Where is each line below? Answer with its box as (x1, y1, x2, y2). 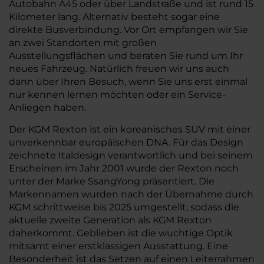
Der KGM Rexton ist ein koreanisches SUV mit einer (9, 123, 250, 135)
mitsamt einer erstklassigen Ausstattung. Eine (9, 240, 228, 252)
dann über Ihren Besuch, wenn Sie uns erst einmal (9, 75, 247, 87)
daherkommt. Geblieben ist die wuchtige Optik (9, 227, 233, 239)
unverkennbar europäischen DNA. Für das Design (9, 136, 243, 148)
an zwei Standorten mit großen (9, 37, 157, 48)
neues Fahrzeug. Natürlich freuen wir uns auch (9, 62, 229, 74)
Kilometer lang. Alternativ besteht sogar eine (9, 11, 220, 22)
